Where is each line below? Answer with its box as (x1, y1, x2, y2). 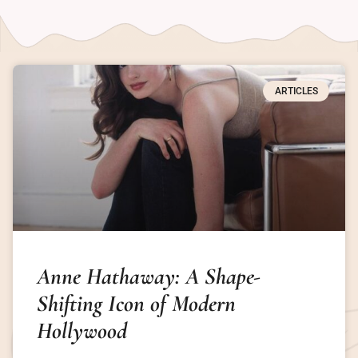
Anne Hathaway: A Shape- (37, 261, 261, 290)
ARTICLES (274, 85, 318, 97)
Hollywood (37, 316, 127, 344)
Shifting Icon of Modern (37, 288, 236, 317)
